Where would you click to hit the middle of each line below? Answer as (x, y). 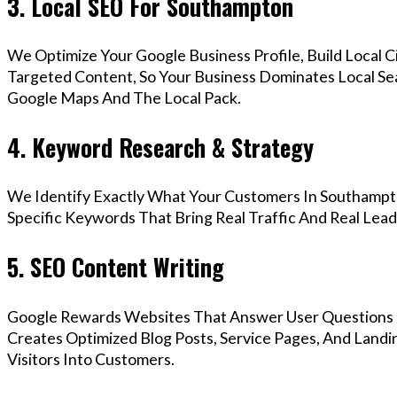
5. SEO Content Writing (116, 267)
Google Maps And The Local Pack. (124, 98)
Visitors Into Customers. (91, 358)
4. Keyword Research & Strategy (160, 147)
